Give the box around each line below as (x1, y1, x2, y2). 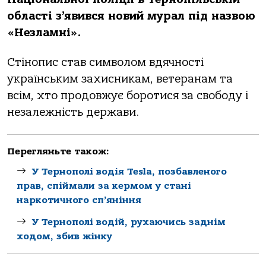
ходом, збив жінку (17, 230, 112, 242)
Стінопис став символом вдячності (7, 56, 204, 69)
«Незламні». (7, 26, 81, 39)
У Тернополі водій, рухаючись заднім (32, 216, 226, 227)
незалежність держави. (7, 106, 139, 119)
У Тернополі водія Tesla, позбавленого (32, 166, 227, 177)
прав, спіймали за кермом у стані (17, 180, 191, 191)
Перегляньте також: (7, 145, 109, 157)
